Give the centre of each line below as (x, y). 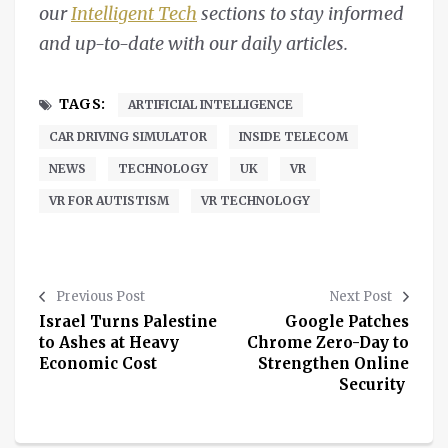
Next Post (361, 296)
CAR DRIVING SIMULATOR (128, 136)
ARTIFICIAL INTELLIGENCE (210, 104)
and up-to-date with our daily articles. (193, 43)
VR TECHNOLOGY (255, 200)
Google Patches (347, 321)
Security (374, 384)
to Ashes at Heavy (109, 342)
